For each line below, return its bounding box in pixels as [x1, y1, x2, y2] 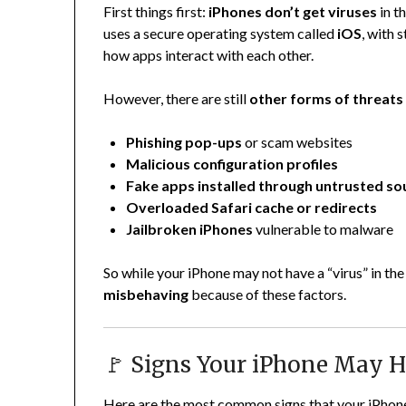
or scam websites [242, 133, 353, 151]
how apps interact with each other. [103, 46, 314, 64]
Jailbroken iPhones [126, 220, 254, 238]
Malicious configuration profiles [126, 155, 339, 173]
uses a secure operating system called [103, 24, 338, 43]
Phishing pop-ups [126, 133, 243, 151]
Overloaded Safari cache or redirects [126, 198, 378, 217]
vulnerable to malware [253, 220, 394, 238]
